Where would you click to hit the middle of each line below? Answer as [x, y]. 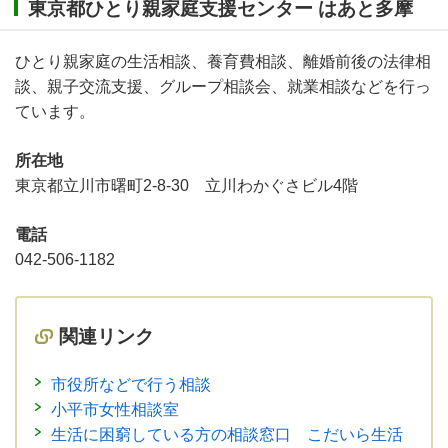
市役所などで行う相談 [131, 384]
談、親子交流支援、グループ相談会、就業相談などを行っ [223, 87]
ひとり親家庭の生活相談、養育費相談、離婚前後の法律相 [223, 62]
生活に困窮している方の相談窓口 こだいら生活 [227, 434]
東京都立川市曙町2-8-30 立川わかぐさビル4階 [186, 186]
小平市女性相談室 [115, 409]
